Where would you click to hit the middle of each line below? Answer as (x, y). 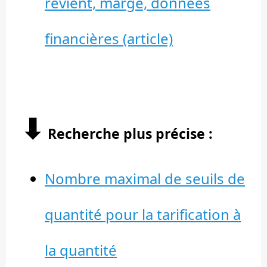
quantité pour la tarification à (143, 215)
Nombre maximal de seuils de (145, 179)
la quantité (81, 250)
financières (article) (109, 39)
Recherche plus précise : (128, 134)
